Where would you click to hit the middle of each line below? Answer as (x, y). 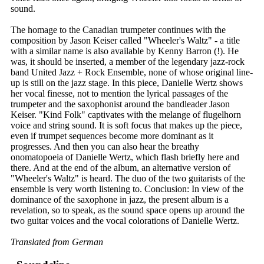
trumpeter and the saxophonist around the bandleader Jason (120, 104)
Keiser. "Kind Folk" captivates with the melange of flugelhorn (126, 115)
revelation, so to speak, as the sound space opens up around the (128, 210)
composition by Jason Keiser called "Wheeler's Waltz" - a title (125, 41)
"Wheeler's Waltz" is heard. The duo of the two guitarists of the (128, 179)
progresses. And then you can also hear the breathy (105, 147)
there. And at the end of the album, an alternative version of (121, 168)
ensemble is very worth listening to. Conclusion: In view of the (127, 189)
